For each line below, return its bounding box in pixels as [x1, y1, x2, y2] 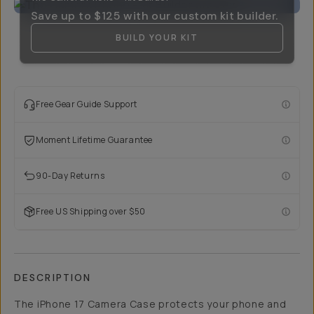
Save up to [31, 8, 92, 23]
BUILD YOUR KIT [115, 32, 199, 43]
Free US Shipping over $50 [36, 205, 146, 217]
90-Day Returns [36, 170, 105, 182]
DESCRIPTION [14, 271, 92, 284]
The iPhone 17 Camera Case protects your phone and [14, 297, 287, 310]
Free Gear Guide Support [36, 98, 137, 110]
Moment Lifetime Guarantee [36, 134, 153, 146]
